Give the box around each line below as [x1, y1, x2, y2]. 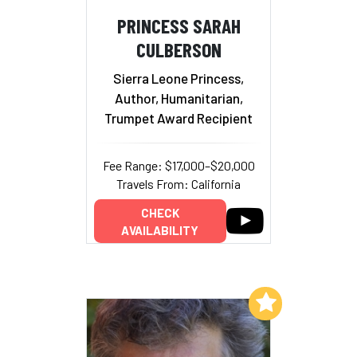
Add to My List [165, 294, 245, 309]
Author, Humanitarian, [114, 89, 243, 106]
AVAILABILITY [121, 222, 198, 237]
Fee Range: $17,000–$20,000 [102, 157, 255, 173]
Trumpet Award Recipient [104, 109, 253, 126]
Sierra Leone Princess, [113, 69, 244, 86]
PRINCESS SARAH [116, 13, 241, 38]
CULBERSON [135, 37, 222, 62]
